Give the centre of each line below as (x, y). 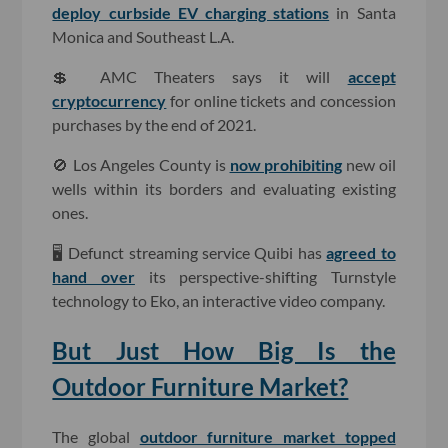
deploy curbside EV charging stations (191, 12)
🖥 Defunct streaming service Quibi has (189, 252)
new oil (369, 164)
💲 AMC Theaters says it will (200, 76)
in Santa (362, 12)
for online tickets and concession (281, 100)
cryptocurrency (109, 100)
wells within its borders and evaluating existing (224, 188)
